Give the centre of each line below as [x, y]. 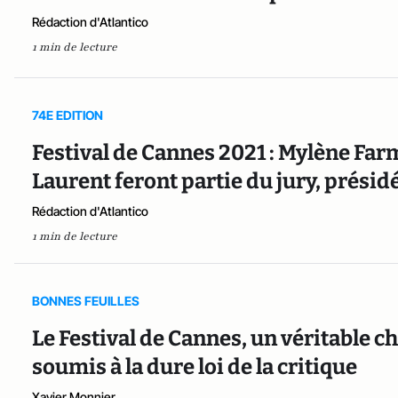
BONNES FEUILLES [86, 301]
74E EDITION [68, 115]
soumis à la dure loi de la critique [195, 367]
